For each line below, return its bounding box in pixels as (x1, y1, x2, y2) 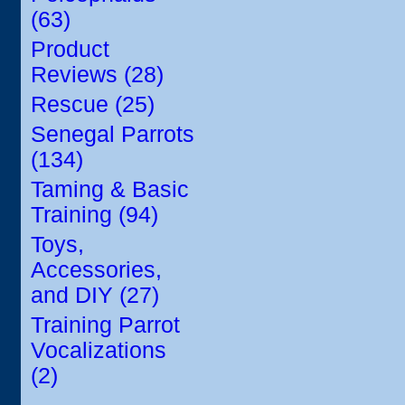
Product (31, 37, 109, 61)
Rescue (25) (31, 92, 155, 117)
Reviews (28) (31, 62, 164, 87)
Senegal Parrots (31, 122, 194, 146)
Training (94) (31, 202, 158, 227)
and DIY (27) (31, 283, 159, 307)
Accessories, (31, 258, 162, 282)
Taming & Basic (31, 177, 189, 202)
